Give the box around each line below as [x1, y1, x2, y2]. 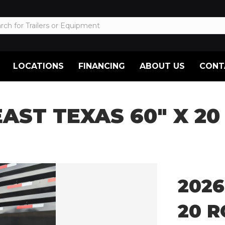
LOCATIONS [13, 61, 64, 71]
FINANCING [78, 61, 125, 71]
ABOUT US [139, 61, 185, 71]
